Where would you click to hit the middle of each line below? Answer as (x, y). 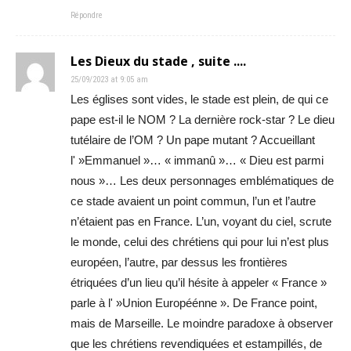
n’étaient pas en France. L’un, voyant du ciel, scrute (201, 222)
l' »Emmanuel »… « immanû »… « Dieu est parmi (197, 161)
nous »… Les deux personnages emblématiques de (202, 181)
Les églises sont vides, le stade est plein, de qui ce (199, 100)
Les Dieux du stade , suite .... (158, 62)
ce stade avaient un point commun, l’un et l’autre (193, 201)
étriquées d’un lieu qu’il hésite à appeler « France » (199, 283)
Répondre (87, 16)
